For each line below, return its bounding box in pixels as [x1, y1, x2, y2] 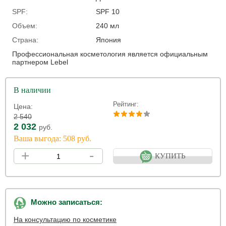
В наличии [14, 86, 51, 94]
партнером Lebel [12, 58, 68, 66]
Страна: [12, 36, 38, 44]
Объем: [12, 22, 37, 30]
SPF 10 [95, 8, 120, 16]
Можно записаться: [31, 198, 102, 207]
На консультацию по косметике [14, 215, 117, 223]
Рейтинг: [113, 100, 139, 108]
